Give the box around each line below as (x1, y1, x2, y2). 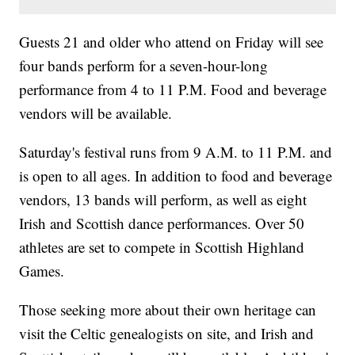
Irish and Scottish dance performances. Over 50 (19, 213, 305, 234)
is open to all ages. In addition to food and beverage (19, 166, 333, 186)
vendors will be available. (19, 103, 173, 124)
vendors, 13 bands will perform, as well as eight (19, 189, 307, 210)
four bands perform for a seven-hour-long (19, 55, 269, 76)
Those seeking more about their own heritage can (19, 300, 317, 320)
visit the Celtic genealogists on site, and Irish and (19, 323, 315, 344)
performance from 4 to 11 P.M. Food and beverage (19, 79, 327, 100)
